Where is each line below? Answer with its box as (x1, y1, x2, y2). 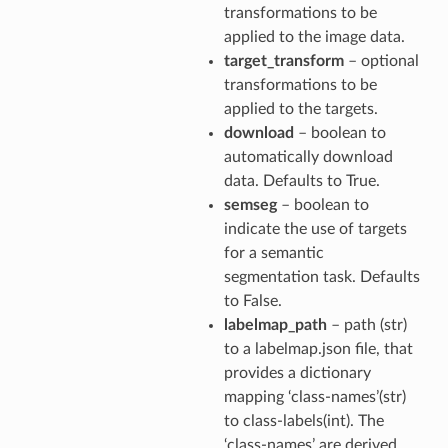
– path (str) (326, 316, 407, 333)
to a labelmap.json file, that (223, 340, 413, 357)
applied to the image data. (223, 28, 405, 45)
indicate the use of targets (223, 220, 407, 237)
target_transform (223, 52, 344, 69)
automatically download (223, 148, 393, 165)
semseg (223, 196, 277, 213)
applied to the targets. (223, 100, 378, 117)
